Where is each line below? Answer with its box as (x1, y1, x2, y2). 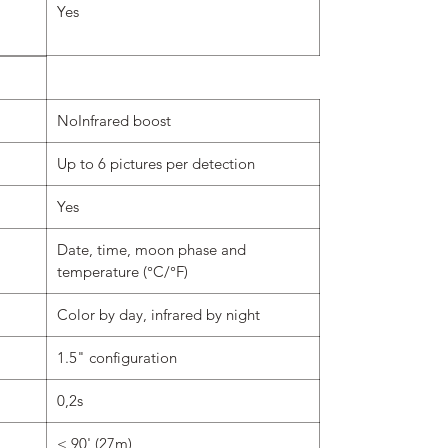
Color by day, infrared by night (57, 304, 260, 324)
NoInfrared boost (57, 110, 171, 130)
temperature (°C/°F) (57, 261, 188, 281)
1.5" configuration (57, 347, 177, 367)
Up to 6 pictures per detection (57, 153, 255, 173)
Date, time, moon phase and (57, 239, 246, 259)
